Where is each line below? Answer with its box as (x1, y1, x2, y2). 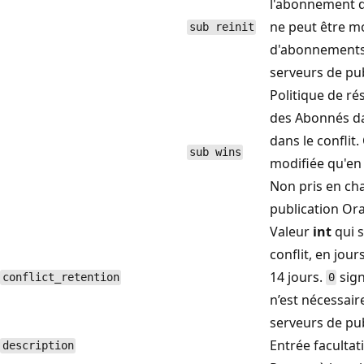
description (2, 339, 74, 353)
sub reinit (188, 20, 254, 34)
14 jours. (270, 267, 326, 286)
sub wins (188, 145, 241, 159)
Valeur (270, 222, 313, 240)
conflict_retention (2, 271, 119, 284)
